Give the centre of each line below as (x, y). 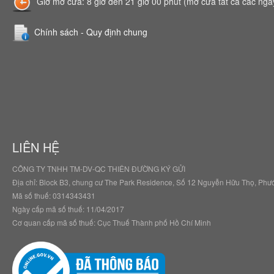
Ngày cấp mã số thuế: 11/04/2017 (68, 209)
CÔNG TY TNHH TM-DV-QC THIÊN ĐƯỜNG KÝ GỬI (99, 169)
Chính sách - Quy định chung (91, 31)
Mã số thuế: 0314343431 (54, 196)
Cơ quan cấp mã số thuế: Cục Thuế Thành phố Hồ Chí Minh (112, 223)
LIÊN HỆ (36, 147)
